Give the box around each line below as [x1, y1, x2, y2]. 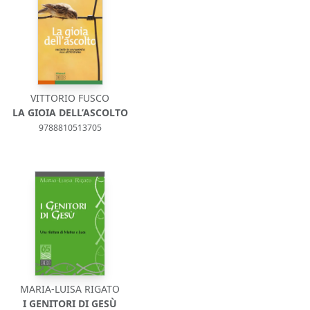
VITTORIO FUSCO [30, 91, 110, 104]
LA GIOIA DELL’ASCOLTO [12, 106, 128, 119]
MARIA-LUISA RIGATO [20, 282, 120, 295]
